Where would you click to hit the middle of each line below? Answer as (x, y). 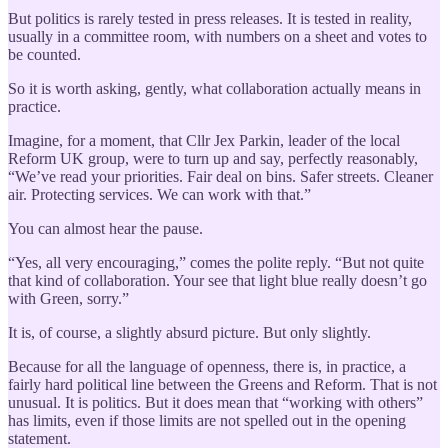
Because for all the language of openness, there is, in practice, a (207, 366)
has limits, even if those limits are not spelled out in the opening (207, 420)
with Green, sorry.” (68, 298)
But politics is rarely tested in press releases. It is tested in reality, (210, 18)
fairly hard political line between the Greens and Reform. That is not (222, 384)
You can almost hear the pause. (105, 228)
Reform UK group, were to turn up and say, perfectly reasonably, (213, 158)
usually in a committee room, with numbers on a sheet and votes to (217, 36)
